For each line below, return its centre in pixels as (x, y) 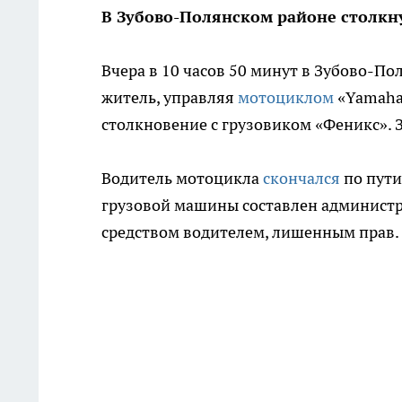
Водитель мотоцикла (182, 179)
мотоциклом (286, 98)
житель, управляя (170, 98)
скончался (301, 179)
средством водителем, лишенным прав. (250, 232)
